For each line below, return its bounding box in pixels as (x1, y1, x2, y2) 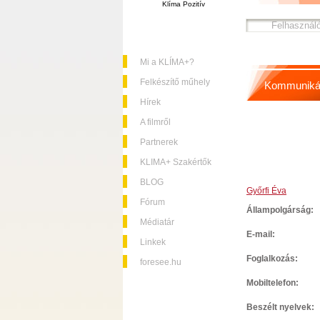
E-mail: (246, 229, 275, 239)
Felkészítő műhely (140, 77, 210, 87)
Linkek (140, 237, 166, 247)
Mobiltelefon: (246, 278, 299, 288)
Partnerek (140, 137, 178, 147)
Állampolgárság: (246, 205, 314, 215)
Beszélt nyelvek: (246, 302, 314, 312)
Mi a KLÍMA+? (140, 57, 194, 67)
